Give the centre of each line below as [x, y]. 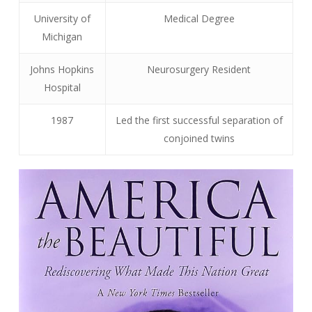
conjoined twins [199, 138]
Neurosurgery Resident [199, 69]
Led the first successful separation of [199, 120]
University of [62, 18]
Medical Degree [199, 18]
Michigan [62, 37]
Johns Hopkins [62, 69]
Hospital [62, 87]
